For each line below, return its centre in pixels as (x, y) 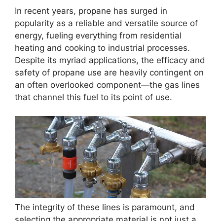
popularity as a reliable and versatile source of (106, 23)
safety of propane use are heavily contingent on (109, 72)
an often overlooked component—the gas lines (107, 85)
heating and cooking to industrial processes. (102, 48)
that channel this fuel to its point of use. (93, 97)
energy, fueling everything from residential (98, 35)
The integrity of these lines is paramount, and (105, 207)
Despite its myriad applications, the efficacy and (110, 60)
